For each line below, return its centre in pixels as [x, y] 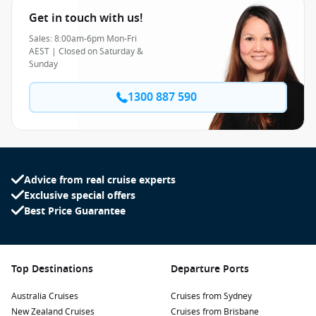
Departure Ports [210, 269]
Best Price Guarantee [75, 211]
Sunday [43, 64]
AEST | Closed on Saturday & [86, 51]
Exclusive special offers [80, 196]
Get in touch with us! [86, 18]
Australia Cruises [45, 296]
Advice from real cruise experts [100, 180]
